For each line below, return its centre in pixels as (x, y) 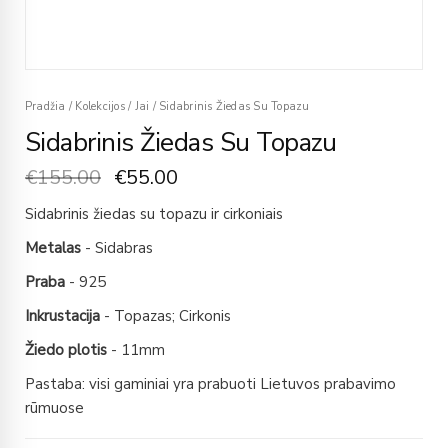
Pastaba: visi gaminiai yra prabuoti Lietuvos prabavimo (210, 384)
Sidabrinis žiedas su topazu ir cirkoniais (154, 214)
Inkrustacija (62, 316)
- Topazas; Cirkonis (165, 316)
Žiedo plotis (66, 350)
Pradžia (45, 106)
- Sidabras (117, 248)
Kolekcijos (100, 106)
